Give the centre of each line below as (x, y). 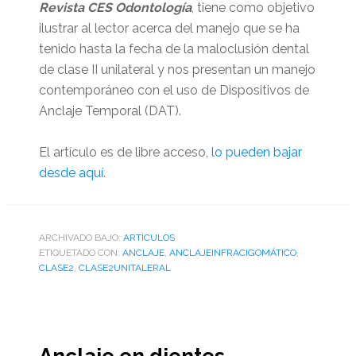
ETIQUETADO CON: (80, 253)
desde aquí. (72, 173)
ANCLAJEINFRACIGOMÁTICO (232, 253)
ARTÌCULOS (149, 238)
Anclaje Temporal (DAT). (110, 111)
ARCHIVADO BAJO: (81, 238)
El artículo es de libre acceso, (123, 152)
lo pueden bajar (255, 152)
